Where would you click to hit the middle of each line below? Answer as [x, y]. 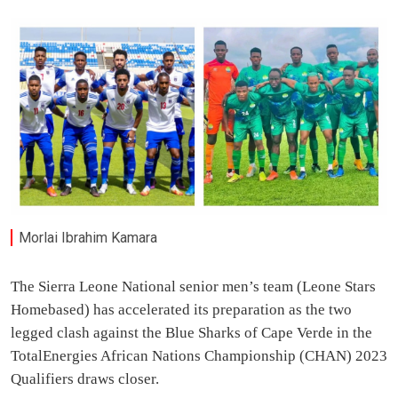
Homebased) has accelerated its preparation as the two [181, 310]
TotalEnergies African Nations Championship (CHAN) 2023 [199, 356]
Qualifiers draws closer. [85, 379]
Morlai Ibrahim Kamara [88, 237]
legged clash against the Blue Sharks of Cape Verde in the [191, 333]
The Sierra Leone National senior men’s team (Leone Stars [193, 287]
